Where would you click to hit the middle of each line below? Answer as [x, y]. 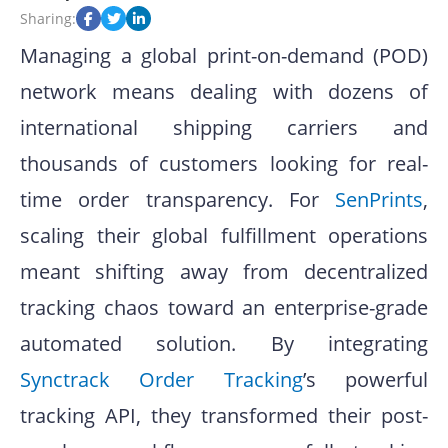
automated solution [126, 344]
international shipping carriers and [224, 128]
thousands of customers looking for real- [224, 164]
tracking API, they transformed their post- [224, 416]
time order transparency [144, 200]
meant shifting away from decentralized [224, 272]
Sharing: [48, 18]
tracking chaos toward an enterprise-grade [224, 308]
